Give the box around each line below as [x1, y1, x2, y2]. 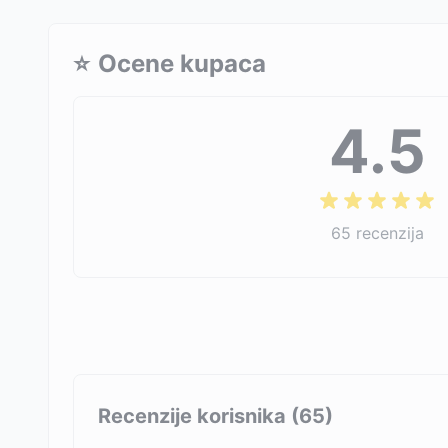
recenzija [355, 223, 424, 243]
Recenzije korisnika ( [98, 403, 299, 428]
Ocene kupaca [98, 49, 266, 78]
